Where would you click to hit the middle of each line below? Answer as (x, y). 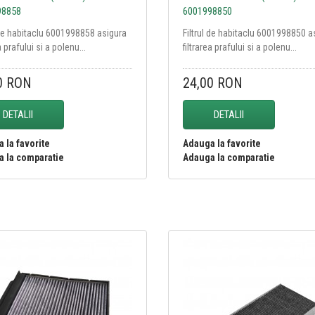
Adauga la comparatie (229, 157)
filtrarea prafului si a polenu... (239, 47)
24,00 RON (212, 83)
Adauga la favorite (221, 143)
